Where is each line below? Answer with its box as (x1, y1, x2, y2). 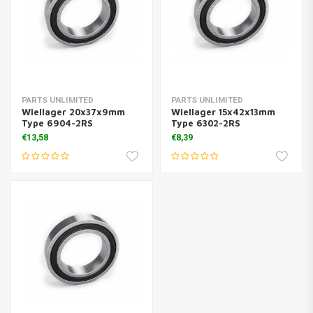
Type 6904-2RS (22, 117, 93, 129)
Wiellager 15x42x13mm (170, 106, 275, 117)
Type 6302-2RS (170, 117, 240, 129)
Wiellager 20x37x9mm (22, 106, 125, 117)
